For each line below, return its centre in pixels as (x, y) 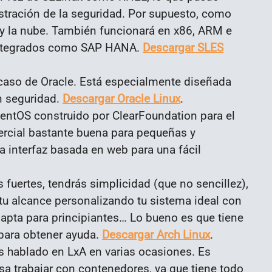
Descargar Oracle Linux (121, 98)
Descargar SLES (183, 47)
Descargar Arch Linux (156, 234)
